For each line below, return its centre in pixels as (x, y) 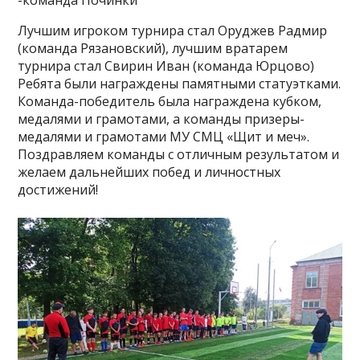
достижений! (58, 190)
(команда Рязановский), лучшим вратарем (153, 48)
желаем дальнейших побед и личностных (149, 172)
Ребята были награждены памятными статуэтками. (180, 84)
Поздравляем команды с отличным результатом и (179, 154)
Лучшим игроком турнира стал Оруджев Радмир (173, 31)
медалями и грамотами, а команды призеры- (162, 119)
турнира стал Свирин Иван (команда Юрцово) (166, 66)
